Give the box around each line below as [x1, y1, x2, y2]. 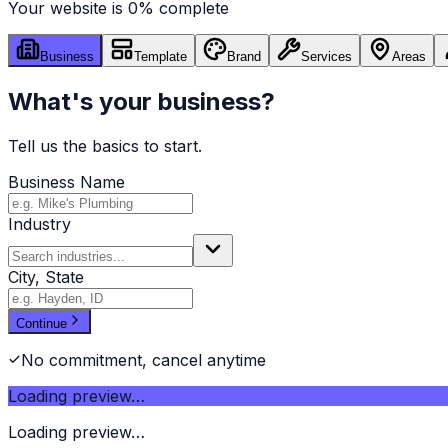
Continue [16, 315, 67, 331]
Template [134, 48, 187, 64]
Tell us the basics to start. [8, 135, 202, 156]
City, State [8, 266, 84, 287]
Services [301, 48, 352, 64]
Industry [8, 213, 71, 234]
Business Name [8, 171, 125, 192]
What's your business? [8, 86, 275, 116]
